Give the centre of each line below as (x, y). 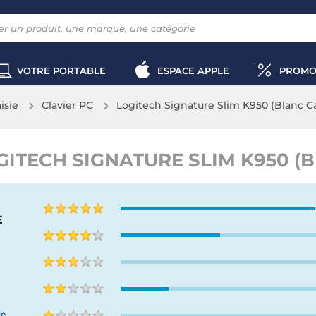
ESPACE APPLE (193, 70)
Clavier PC (67, 105)
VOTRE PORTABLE (61, 70)
